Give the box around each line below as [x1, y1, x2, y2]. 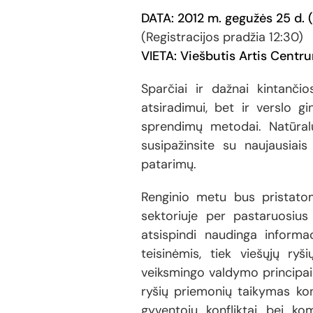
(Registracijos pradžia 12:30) [141, 29, 303, 45]
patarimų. [141, 156, 196, 173]
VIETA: [141, 48, 180, 64]
